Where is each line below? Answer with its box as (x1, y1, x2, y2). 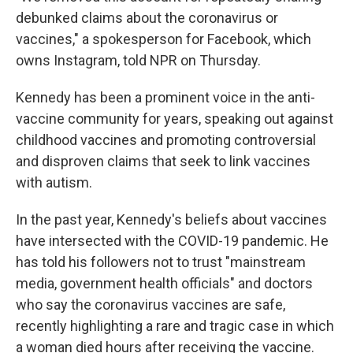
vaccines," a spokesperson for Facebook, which (16, 31, 311, 48)
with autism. (16, 174, 92, 191)
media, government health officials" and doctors (16, 275, 313, 292)
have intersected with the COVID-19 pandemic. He (16, 232, 329, 250)
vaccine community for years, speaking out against (16, 110, 333, 128)
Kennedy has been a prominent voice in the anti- (16, 89, 315, 106)
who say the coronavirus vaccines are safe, (16, 296, 285, 314)
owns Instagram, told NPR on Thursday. (16, 52, 261, 69)
